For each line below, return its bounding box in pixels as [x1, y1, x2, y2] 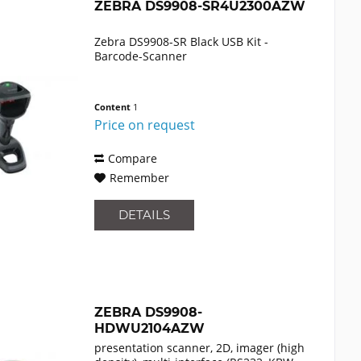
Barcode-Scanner [94, 48, 188, 64]
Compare [108, 151, 158, 167]
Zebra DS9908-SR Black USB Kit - [94, 34, 269, 50]
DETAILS [118, 207, 171, 223]
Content [94, 101, 134, 114]
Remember [110, 170, 170, 186]
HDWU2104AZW [94, 321, 205, 337]
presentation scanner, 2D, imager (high [94, 340, 305, 356]
